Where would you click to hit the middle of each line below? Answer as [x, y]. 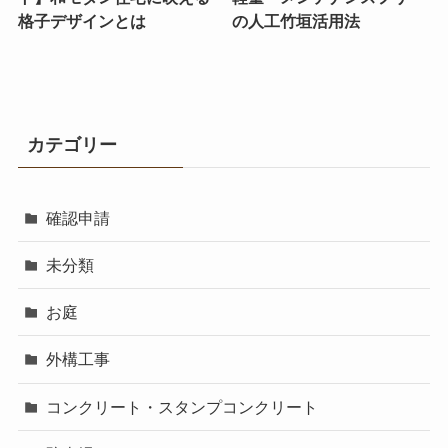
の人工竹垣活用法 [296, 21]
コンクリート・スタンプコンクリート [182, 406]
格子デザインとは [81, 21]
